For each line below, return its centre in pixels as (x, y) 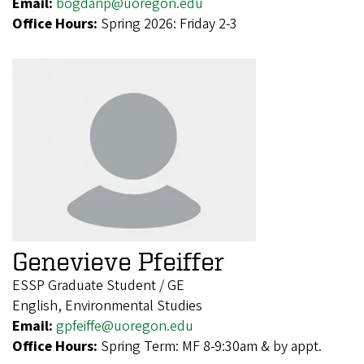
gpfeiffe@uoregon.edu (125, 326)
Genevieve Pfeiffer (118, 260)
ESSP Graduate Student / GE (98, 285)
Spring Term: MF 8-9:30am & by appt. (211, 346)
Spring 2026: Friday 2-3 (169, 24)
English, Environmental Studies (107, 305)
